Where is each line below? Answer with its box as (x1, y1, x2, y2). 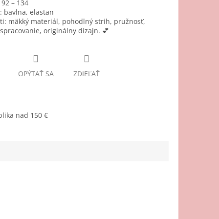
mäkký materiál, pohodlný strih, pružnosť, (6, 17, 145, 26)
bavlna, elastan (1, 7, 54, 17)
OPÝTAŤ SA (18, 69, 54, 79)
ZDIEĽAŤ (73, 69, 100, 79)
